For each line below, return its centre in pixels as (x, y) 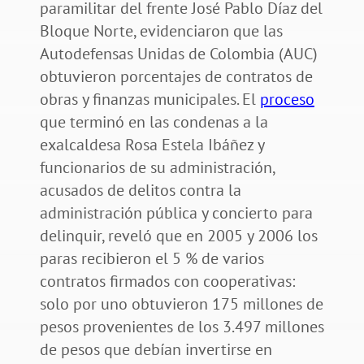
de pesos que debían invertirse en (156, 350)
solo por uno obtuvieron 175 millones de (181, 304)
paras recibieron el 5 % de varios (152, 259)
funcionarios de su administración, (157, 168)
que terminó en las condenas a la (154, 122)
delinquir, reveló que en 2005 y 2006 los (178, 236)
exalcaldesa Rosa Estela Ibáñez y (152, 145)
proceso (287, 100)
